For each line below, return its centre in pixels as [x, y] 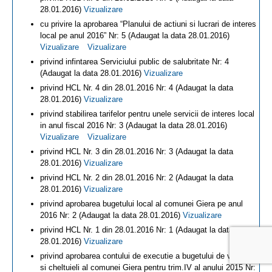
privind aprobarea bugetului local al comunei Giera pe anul [141, 204]
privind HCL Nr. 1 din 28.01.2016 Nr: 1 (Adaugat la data [137, 230]
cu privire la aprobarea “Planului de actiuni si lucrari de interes [148, 24]
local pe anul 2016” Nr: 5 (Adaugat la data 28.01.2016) [135, 36]
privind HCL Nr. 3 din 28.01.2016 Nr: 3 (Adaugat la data [137, 151]
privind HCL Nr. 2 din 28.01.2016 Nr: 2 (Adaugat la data [137, 178]
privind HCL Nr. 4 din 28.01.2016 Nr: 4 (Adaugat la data [137, 88]
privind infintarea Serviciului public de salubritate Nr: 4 [134, 62]
